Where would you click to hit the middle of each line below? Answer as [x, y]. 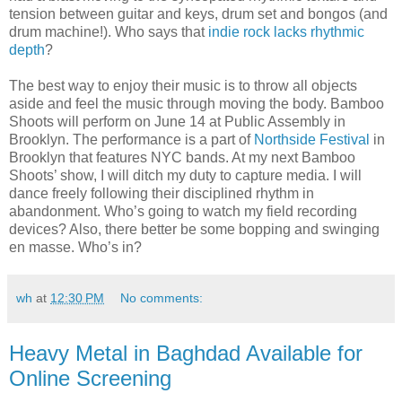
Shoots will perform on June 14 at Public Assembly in [177, 121]
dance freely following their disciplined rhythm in [162, 193]
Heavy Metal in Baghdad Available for [186, 353]
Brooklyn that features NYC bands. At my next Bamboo [182, 157]
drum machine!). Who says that [109, 31]
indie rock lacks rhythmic [286, 31]
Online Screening [90, 378]
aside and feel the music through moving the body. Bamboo [197, 103]
